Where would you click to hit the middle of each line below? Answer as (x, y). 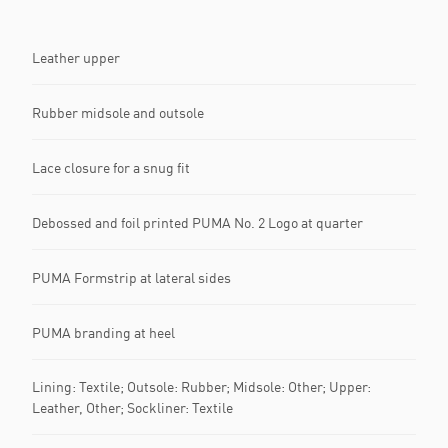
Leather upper (76, 57)
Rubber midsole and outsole (118, 112)
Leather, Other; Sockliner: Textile (132, 407)
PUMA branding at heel (103, 332)
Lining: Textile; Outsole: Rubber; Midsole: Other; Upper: (201, 386)
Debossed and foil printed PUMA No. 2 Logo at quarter (197, 222)
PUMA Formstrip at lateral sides (131, 277)
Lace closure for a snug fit (111, 167)
